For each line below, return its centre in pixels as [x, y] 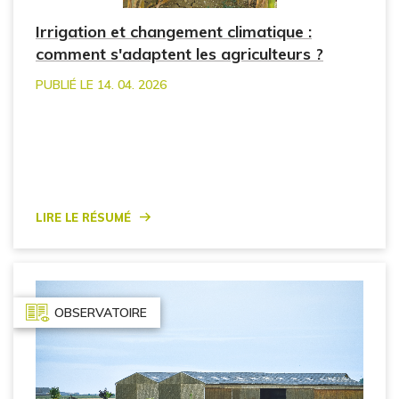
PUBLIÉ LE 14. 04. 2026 [101, 84]
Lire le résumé [83, 215]
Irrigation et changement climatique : [174, 31]
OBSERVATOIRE [101, 312]
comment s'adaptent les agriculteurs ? [179, 53]
